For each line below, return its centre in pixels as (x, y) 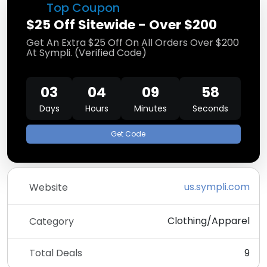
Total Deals (56, 253)
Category (52, 221)
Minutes (150, 108)
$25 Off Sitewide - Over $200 (122, 25)
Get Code (128, 134)
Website (49, 187)
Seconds (210, 108)
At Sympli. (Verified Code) (86, 53)
